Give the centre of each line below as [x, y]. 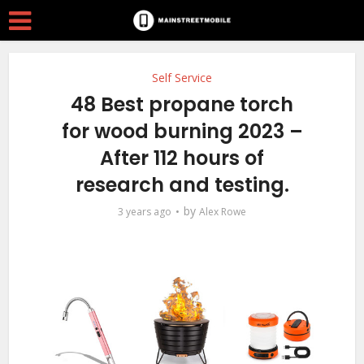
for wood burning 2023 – [182, 131]
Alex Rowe [223, 212]
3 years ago [145, 212]
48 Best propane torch [182, 104]
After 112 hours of [182, 158]
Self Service [182, 78]
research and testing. [182, 185]
